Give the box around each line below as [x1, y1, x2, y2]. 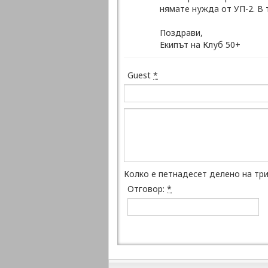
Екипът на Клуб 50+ [160, 39, 240, 50]
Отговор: [127, 183, 167, 194]
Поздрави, [160, 27, 203, 38]
